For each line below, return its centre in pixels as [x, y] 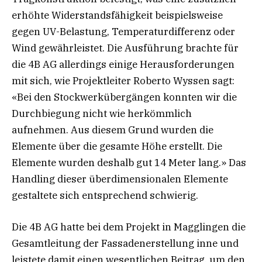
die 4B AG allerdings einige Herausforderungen [123, 64]
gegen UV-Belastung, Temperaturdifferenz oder [123, 31]
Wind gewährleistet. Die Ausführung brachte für [125, 48]
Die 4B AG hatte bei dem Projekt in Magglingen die [129, 227]
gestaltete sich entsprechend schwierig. [105, 195]
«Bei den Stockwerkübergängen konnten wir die [124, 97]
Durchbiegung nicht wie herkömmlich [102, 113]
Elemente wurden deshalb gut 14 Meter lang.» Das [129, 162]
